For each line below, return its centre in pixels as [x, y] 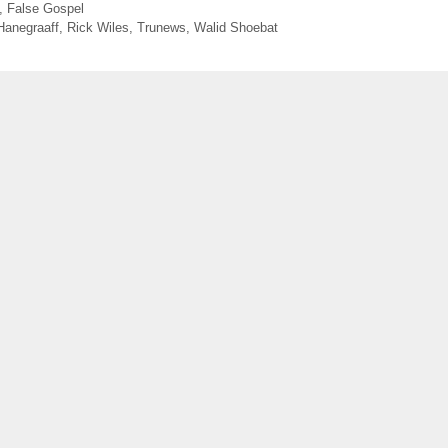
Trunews [161, 27]
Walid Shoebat [235, 27]
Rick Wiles [97, 27]
